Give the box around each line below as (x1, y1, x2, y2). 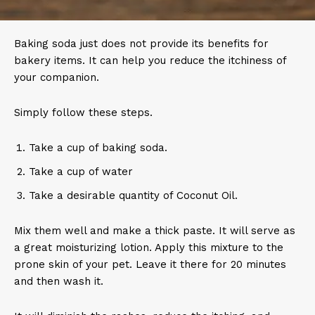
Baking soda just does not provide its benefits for (14, 37, 269, 50)
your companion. (14, 71, 103, 84)
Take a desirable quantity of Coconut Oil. (29, 189, 241, 202)
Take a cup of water (29, 165, 133, 178)
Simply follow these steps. (14, 106, 156, 119)
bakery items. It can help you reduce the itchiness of (14, 54, 286, 67)
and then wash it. (14, 275, 103, 288)
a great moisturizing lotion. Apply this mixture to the (14, 241, 283, 254)
